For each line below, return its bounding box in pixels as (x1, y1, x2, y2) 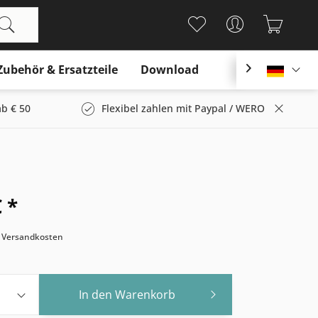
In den (79, 287, 113, 302)
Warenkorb (115, 287, 176, 302)
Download (141, 62, 199, 77)
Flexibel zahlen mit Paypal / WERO (101, 102, 265, 115)
